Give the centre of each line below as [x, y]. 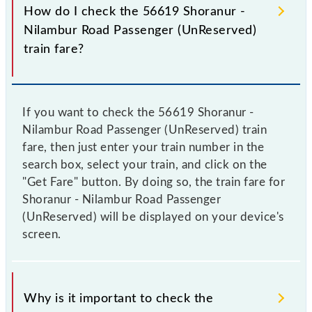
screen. [42, 234]
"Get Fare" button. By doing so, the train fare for [154, 182]
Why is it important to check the [118, 298]
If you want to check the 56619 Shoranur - [138, 112]
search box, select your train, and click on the [145, 164]
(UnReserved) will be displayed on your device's [153, 217]
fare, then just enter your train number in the [143, 147]
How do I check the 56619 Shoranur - [135, 11]
